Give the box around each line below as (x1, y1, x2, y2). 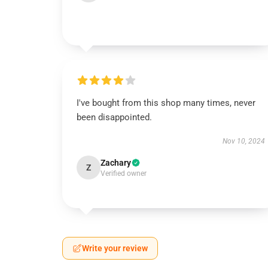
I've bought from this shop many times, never (77, 98, 255, 108)
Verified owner (100, 169, 147, 178)
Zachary (100, 158, 131, 167)
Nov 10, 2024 (222, 137, 265, 145)
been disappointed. (77, 112, 152, 123)
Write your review (82, 243, 148, 253)
